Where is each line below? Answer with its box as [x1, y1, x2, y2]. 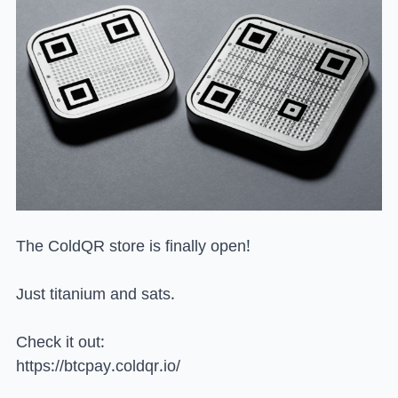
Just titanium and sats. [16, 277, 175, 312]
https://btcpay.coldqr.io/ [16, 349, 180, 384]
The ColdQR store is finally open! [16, 229, 251, 264]
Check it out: [16, 325, 105, 360]
